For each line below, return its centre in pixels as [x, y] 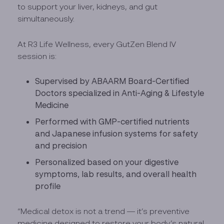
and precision [61, 145]
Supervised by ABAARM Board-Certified [112, 81]
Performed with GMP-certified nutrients [112, 121]
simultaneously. [46, 19]
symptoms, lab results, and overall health [116, 174]
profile [48, 186]
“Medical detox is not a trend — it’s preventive [104, 211]
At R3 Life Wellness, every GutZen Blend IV [97, 44]
